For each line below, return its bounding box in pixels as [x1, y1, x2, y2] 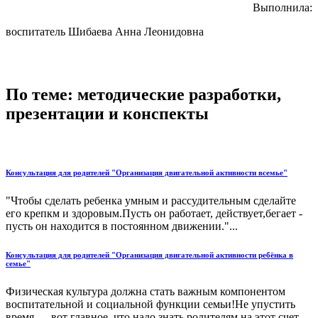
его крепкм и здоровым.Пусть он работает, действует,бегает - [6, 207, 302, 220]
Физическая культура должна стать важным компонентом [6, 285, 285, 298]
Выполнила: [253, 1, 312, 14]
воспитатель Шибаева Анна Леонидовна [6, 26, 204, 38]
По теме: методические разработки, [6, 85, 281, 104]
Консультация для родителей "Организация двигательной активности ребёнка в [6, 251, 293, 260]
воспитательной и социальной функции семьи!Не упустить [6, 298, 295, 311]
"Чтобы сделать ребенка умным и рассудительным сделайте [6, 194, 296, 207]
